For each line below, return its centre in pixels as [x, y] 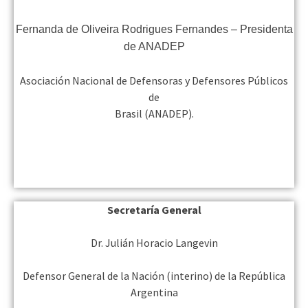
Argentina [154, 293]
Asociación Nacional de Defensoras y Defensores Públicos [154, 81]
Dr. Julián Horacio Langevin [154, 243]
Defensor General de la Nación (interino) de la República [154, 276]
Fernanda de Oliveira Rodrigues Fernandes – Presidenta [154, 30]
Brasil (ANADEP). [154, 114]
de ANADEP [154, 47]
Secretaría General [154, 210]
